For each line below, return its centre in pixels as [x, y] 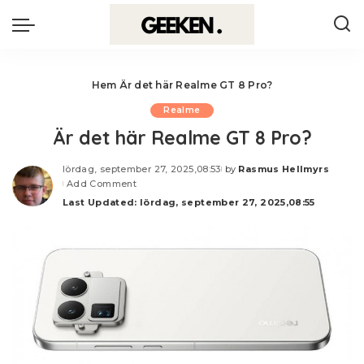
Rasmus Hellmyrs [284, 169]
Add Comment [102, 184]
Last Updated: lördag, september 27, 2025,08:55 [189, 202]
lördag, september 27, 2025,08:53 [142, 169]
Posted [239, 175]
